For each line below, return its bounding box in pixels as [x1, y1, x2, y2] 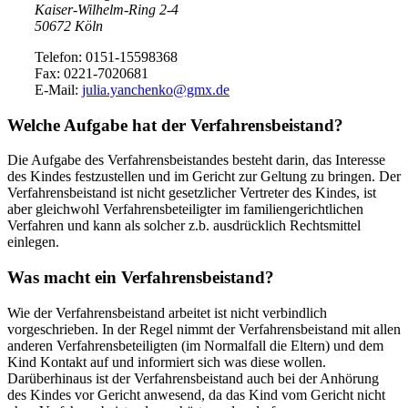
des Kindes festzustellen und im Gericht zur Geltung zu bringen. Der [7, 168, 401, 185]
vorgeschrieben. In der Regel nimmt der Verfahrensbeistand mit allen [7, 321, 401, 337]
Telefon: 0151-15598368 [35, 48, 178, 65]
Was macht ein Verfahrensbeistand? [7, 268, 274, 288]
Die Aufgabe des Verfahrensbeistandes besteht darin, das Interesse [7, 152, 385, 168]
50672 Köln [35, 17, 103, 34]
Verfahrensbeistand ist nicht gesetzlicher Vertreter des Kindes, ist [7, 185, 376, 201]
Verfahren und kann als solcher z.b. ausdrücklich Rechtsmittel [7, 218, 361, 234]
